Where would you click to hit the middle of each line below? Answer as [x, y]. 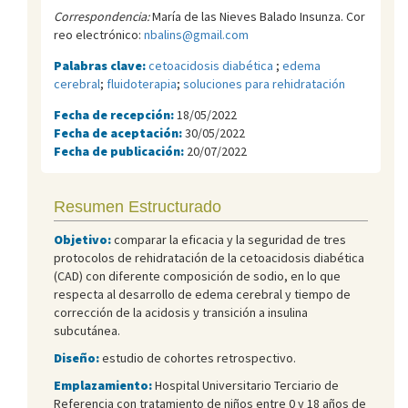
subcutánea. [87, 330]
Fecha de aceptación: [119, 133]
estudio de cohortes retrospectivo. [198, 357]
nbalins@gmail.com [196, 34]
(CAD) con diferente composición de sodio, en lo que [197, 275]
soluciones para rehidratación [264, 83]
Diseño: [76, 357]
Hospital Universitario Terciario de [245, 385]
